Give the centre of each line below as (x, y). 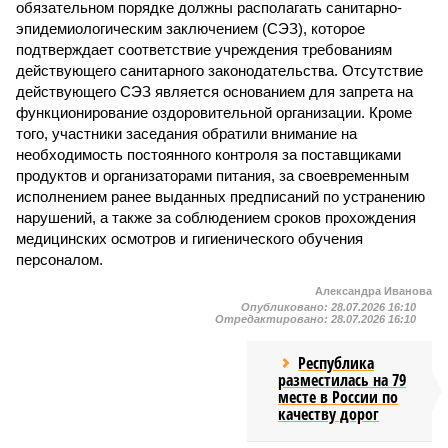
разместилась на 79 (342, 380)
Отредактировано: (273, 319)
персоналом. (59, 259)
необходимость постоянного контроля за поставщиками (208, 154)
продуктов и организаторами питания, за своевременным (212, 175)
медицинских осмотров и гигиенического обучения (189, 238)
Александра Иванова (373, 291)
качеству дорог (329, 414)
